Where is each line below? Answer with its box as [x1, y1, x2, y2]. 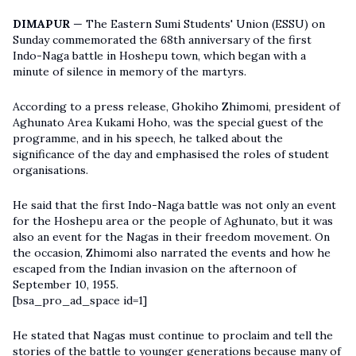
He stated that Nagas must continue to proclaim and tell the [13, 327, 333, 342]
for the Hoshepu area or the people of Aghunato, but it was [13, 213, 333, 228]
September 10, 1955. [13, 277, 118, 292]
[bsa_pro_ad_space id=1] [13, 292, 147, 308]
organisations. [13, 162, 88, 177]
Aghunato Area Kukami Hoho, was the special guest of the [13, 114, 323, 130]
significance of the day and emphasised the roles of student [13, 146, 329, 161]
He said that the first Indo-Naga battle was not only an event [13, 197, 336, 212]
